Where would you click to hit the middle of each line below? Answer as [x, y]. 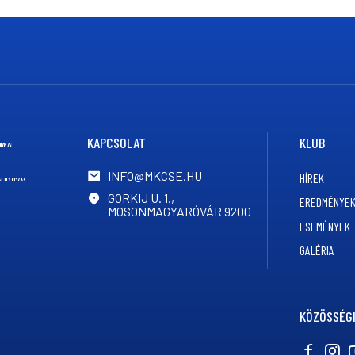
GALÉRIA [317, 250]
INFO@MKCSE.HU [155, 176]
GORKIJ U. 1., [141, 197]
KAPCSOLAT [116, 142]
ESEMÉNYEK [325, 226]
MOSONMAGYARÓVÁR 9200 [179, 211]
